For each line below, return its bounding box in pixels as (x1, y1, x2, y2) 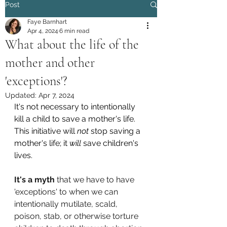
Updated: (5, 91, 39, 99)
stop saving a (89, 126, 142, 136)
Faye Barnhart (27, 18, 67, 25)
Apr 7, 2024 (39, 91, 74, 99)
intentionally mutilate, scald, (14, 199, 120, 209)
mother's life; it (14, 138, 69, 148)
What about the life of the (5, 36, 139, 52)
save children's (81, 138, 140, 148)
